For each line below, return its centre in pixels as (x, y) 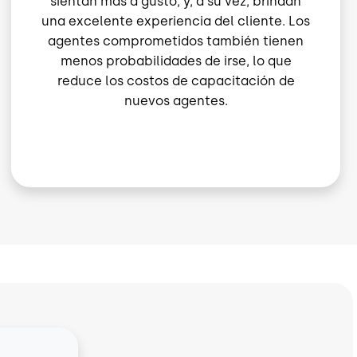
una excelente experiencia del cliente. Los (176, 22)
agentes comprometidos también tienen (176, 41)
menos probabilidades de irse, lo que (176, 61)
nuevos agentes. (176, 101)
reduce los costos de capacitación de (176, 81)
